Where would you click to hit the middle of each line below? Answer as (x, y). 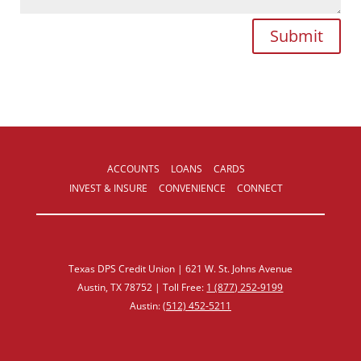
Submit (297, 36)
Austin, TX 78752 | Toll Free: (142, 288)
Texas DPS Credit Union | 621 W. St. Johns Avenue (180, 269)
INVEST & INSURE (109, 189)
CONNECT (260, 189)
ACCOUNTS (134, 169)
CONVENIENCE (193, 189)
